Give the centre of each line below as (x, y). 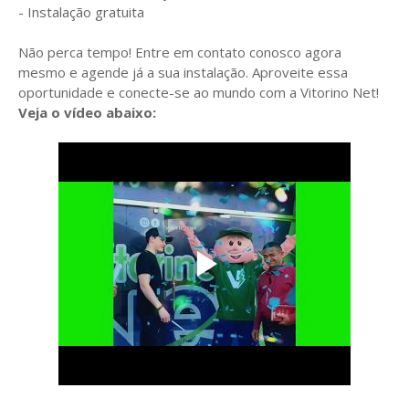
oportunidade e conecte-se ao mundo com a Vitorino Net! (199, 92)
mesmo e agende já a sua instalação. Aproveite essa (183, 72)
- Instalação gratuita (81, 11)
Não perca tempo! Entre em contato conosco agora (180, 52)
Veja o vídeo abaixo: (87, 112)
